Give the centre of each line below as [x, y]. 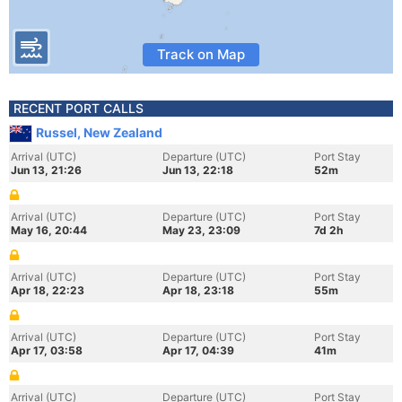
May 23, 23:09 [201, 230]
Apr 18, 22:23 [48, 290]
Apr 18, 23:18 [198, 290]
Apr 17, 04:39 [198, 350]
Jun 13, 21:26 [46, 170]
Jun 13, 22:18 [198, 170]
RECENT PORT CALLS [79, 108]
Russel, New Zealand [99, 132]
